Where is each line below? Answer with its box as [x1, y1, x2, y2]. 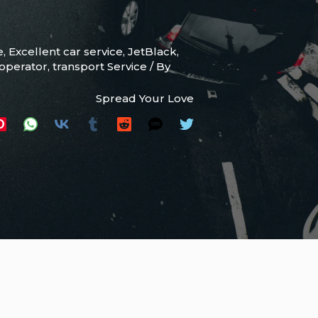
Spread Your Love [96, 92, 194, 106]
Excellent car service [9, 45, 123, 59]
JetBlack [128, 45, 177, 59]
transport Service [53, 60, 147, 74]
